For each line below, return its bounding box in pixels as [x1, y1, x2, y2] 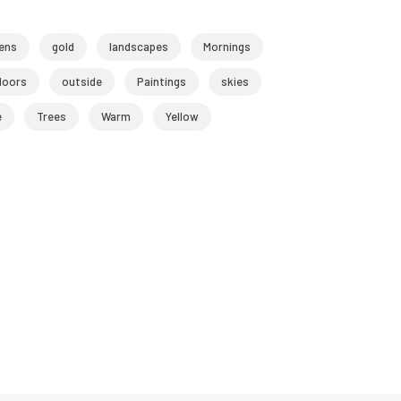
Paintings [136, 74, 186, 89]
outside [61, 74, 102, 89]
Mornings [202, 39, 251, 54]
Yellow [165, 109, 199, 124]
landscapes [108, 39, 168, 54]
